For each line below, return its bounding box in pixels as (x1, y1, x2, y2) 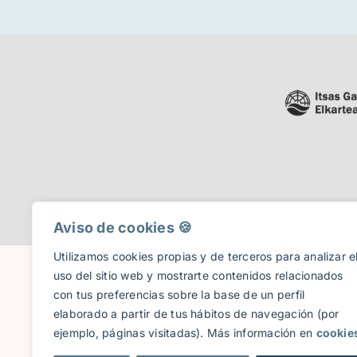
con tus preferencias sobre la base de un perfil (53, 288, 305, 301)
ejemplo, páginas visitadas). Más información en (53, 326, 316, 339)
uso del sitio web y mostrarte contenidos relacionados (53, 269, 343, 282)
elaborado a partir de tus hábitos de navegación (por (53, 307, 339, 320)
